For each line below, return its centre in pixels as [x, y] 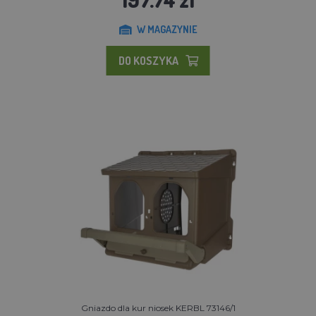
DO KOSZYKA [148, 60]
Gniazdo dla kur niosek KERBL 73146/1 [158, 308]
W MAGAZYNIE [167, 29]
